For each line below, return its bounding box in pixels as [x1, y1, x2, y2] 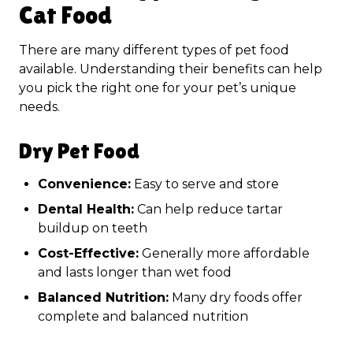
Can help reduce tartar [134, 202, 283, 217]
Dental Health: [38, 202, 134, 217]
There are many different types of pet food [19, 43, 289, 58]
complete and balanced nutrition [38, 309, 248, 324]
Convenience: [38, 176, 131, 191]
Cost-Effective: [38, 246, 139, 261]
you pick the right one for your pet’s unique [19, 80, 296, 95]
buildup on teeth [38, 221, 147, 236]
